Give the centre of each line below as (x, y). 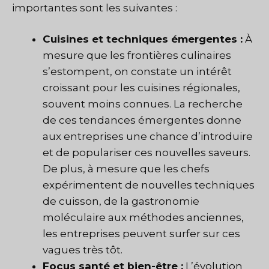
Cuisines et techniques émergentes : (143, 39)
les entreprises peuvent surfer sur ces (141, 234)
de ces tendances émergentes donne (142, 120)
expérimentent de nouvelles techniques (149, 185)
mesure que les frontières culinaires (137, 56)
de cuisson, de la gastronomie (121, 201)
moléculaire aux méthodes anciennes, (143, 218)
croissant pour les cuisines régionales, (141, 88)
